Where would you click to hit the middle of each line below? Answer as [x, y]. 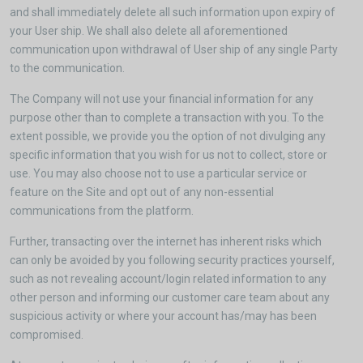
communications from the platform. [102, 211]
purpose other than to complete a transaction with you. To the [167, 117]
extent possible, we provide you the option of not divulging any [168, 136]
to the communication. [67, 68]
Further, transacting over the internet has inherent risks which [166, 241]
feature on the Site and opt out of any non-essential [142, 192]
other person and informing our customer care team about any [170, 297]
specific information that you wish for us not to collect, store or [169, 155]
